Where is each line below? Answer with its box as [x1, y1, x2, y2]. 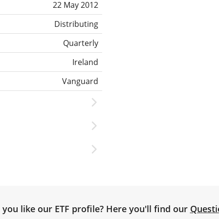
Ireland [72, 56, 98, 67]
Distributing [54, 18, 98, 29]
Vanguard [62, 75, 98, 87]
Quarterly [63, 37, 98, 48]
